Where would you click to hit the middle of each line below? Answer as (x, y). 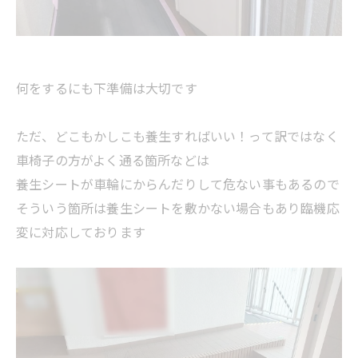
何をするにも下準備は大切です (107, 88)
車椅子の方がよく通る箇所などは (113, 160)
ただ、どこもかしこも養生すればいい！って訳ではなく (177, 136)
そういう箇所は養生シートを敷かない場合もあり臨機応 (178, 208)
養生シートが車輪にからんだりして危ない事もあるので (178, 184)
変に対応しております (81, 232)
